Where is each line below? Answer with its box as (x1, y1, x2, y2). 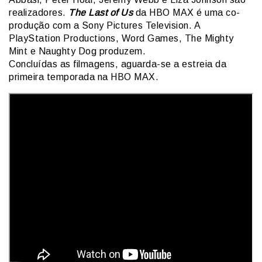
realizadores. (9, 7, 68, 18)
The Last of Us (68, 7, 133, 18)
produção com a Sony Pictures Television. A (9, 20, 200, 30)
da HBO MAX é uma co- (133, 7, 240, 18)
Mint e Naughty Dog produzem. (9, 46, 149, 56)
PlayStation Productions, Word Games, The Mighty (9, 33, 234, 43)
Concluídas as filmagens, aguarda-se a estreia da (9, 58, 226, 69)
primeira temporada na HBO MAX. (9, 71, 158, 82)
